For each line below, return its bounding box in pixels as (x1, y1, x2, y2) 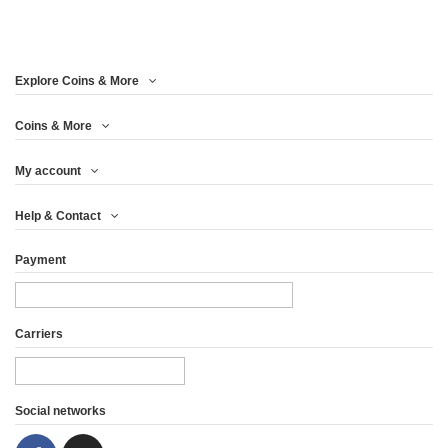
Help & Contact (15, 208, 101, 223)
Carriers (15, 327, 63, 342)
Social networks (15, 404, 106, 419)
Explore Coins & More (15, 73, 139, 88)
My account (15, 163, 81, 178)
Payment (15, 252, 66, 267)
